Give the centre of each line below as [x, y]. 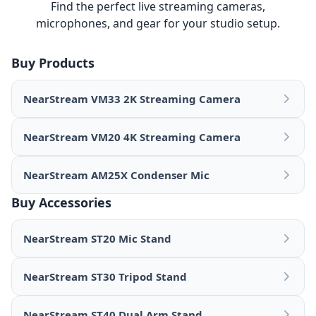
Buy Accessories [61, 203]
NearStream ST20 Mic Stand [97, 239]
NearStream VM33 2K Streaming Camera [132, 99]
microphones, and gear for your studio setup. [158, 24]
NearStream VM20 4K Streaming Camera [132, 137]
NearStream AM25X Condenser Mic [116, 175]
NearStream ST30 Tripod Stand [105, 277]
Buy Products [53, 63]
